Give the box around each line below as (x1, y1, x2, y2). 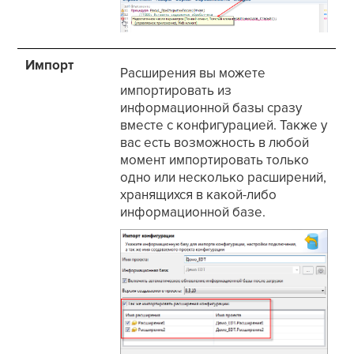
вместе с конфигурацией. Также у (120, 117, 328, 134)
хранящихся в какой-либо (120, 186, 277, 204)
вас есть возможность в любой (120, 134, 310, 152)
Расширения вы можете (120, 65, 266, 82)
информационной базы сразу (120, 100, 303, 117)
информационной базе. (120, 204, 266, 221)
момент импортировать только (120, 152, 310, 169)
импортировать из (120, 82, 232, 100)
